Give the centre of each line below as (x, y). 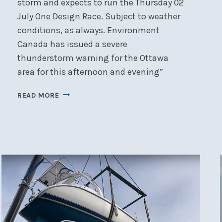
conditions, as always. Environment (88, 30)
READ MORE (38, 95)
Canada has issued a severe (72, 44)
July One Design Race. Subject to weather (99, 16)
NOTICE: (73, 93)
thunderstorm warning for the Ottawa (93, 58)
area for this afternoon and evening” (90, 72)
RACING (72, 104)
